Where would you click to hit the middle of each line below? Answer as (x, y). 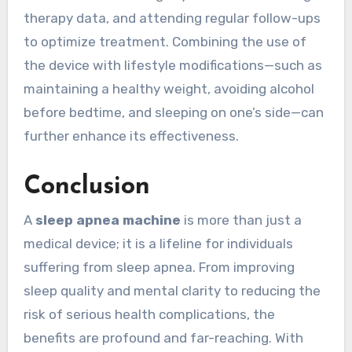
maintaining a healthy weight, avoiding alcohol (169, 88)
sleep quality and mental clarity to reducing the (172, 291)
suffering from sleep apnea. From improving (159, 268)
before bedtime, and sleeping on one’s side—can (173, 112)
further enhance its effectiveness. (131, 136)
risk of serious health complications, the (149, 315)
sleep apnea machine (108, 220)
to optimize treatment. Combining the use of (165, 41)
